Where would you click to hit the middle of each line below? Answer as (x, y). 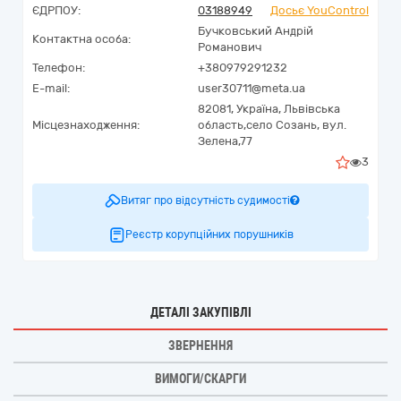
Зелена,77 (225, 141)
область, (222, 125)
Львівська (312, 109)
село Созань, (283, 125)
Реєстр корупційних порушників (209, 235)
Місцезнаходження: (86, 125)
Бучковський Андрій (256, 31)
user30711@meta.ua (252, 88)
